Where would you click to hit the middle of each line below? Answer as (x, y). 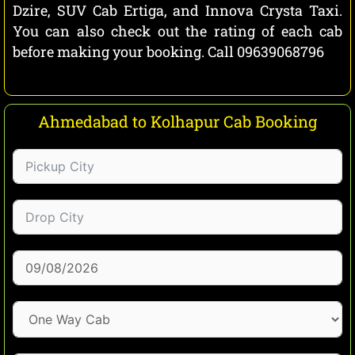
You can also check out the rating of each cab (177, 31)
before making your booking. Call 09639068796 (168, 52)
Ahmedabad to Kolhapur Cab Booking (177, 121)
